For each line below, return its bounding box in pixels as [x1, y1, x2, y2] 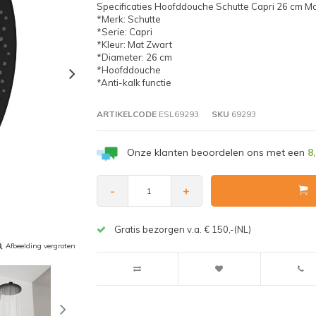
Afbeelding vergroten [6, 241, 75, 250]
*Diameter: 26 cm [96, 51, 172, 63]
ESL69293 [156, 108, 199, 119]
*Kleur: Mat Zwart [96, 38, 172, 50]
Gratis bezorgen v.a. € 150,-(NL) [114, 224, 251, 236]
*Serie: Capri [96, 25, 152, 37]
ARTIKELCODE [96, 108, 157, 119]
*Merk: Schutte [96, 13, 161, 25]
